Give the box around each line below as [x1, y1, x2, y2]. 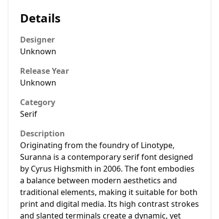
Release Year [20, 66, 69, 76]
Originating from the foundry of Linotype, [20, 140, 175, 151]
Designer [20, 34, 55, 45]
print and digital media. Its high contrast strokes [20, 198, 199, 209]
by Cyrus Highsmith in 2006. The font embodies [20, 163, 195, 174]
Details [20, 10, 61, 26]
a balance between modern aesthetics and [20, 175, 177, 186]
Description [20, 128, 65, 139]
